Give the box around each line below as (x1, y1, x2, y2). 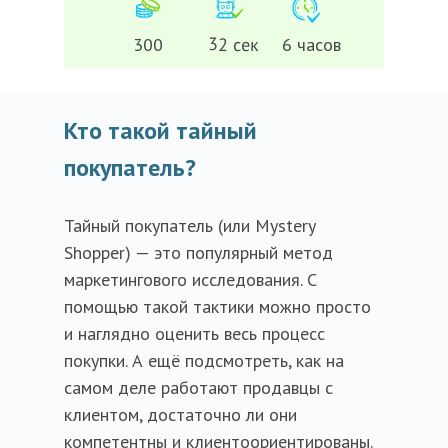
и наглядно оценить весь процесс (64, 322, 325, 345)
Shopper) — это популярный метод (64, 241, 333, 264)
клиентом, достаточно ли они (64, 403, 297, 426)
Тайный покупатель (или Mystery (64, 214, 315, 237)
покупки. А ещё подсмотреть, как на (64, 349, 344, 372)
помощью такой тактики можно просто (64, 295, 371, 318)
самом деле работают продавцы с (64, 376, 333, 399)
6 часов (282, 33, 341, 56)
